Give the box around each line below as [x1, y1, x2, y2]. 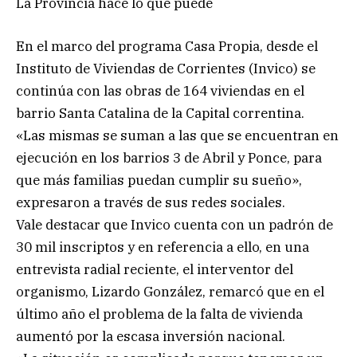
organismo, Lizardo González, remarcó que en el [16, 283, 324, 301]
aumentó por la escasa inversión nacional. [16, 328, 285, 346]
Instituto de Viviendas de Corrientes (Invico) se [16, 60, 316, 78]
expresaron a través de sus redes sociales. [16, 194, 285, 212]
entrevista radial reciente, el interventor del [16, 261, 293, 279]
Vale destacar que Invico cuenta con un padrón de [16, 216, 333, 234]
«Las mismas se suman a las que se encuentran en [16, 127, 339, 145]
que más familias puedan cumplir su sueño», [16, 171, 302, 190]
